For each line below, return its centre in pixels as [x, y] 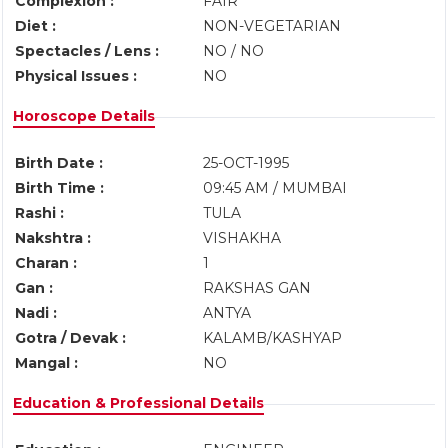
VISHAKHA [242, 238]
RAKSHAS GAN [257, 288]
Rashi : [39, 213]
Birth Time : [59, 188]
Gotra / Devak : [70, 338]
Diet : [35, 26]
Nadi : [36, 313]
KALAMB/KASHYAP [276, 338]
